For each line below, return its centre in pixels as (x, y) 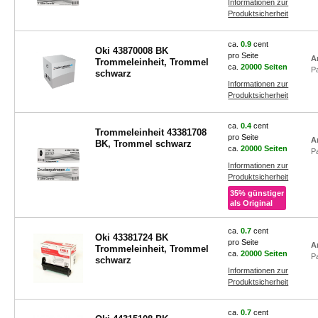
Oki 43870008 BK (131, 51)
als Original (252, 203)
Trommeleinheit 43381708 (150, 132)
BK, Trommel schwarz (152, 144)
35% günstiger (257, 193)
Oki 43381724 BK (131, 237)
